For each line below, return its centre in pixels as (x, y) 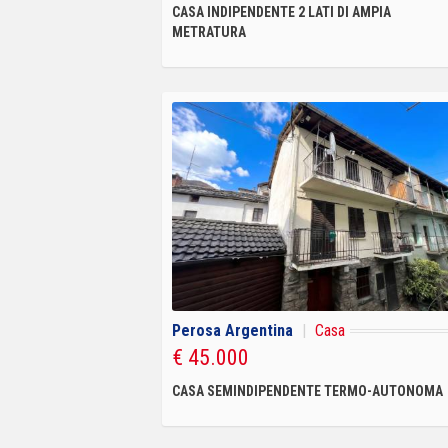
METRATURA (209, 31)
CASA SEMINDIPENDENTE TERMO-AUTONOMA (307, 390)
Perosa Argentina (232, 330)
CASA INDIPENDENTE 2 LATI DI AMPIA (281, 11)
